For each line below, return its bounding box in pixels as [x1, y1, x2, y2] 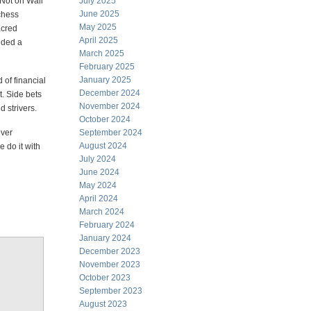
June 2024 [79, 167, 119, 177]
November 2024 [79, 101, 140, 111]
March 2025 [79, 49, 124, 58]
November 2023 [79, 260, 140, 269]
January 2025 [79, 75, 131, 85]
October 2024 [79, 115, 131, 124]
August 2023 [79, 299, 127, 309]
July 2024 [79, 154, 116, 164]
